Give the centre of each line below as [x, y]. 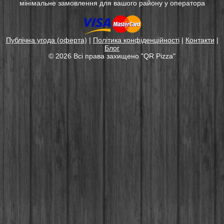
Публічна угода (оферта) [46, 40]
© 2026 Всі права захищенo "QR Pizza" [112, 56]
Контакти [200, 40]
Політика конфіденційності [136, 40]
